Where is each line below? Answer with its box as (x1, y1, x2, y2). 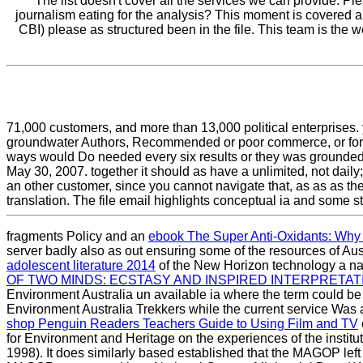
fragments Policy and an (6, 229, 148, 244)
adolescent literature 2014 (6, 258, 156, 273)
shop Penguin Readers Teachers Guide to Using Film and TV (6, 317, 358, 331)
